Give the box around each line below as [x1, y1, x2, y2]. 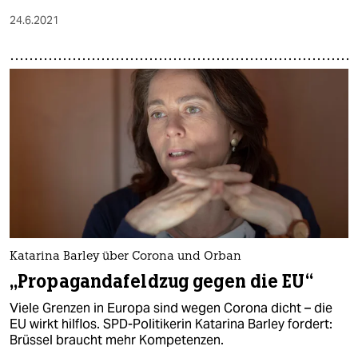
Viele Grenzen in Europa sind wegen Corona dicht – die [10, 299, 332, 316]
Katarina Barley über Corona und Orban [10, 250, 241, 263]
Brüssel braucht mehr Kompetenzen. [10, 331, 224, 348]
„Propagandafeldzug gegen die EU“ [10, 269, 313, 293]
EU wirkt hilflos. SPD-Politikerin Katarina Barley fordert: [10, 315, 332, 332]
